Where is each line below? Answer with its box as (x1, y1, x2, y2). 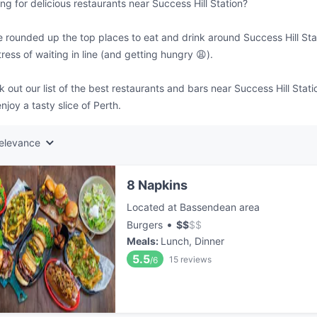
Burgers (127, 219, 163, 231)
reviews (180, 253, 212, 265)
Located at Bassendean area (127, 201, 260, 213)
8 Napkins (127, 178, 188, 192)
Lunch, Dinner (161, 235, 224, 247)
